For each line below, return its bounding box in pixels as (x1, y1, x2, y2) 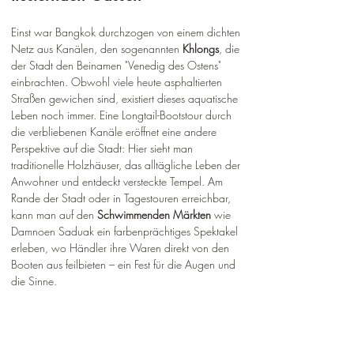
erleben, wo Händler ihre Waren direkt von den (11, 240, 232, 256)
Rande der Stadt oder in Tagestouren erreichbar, (11, 190, 234, 206)
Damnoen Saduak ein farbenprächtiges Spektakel (11, 224, 241, 239)
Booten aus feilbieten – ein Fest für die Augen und (11, 257, 239, 273)
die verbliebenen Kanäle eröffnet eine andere (11, 124, 220, 140)
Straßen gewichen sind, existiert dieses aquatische (11, 91, 241, 107)
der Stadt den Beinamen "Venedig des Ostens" (11, 58, 224, 73)
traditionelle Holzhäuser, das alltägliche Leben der (11, 157, 243, 173)
